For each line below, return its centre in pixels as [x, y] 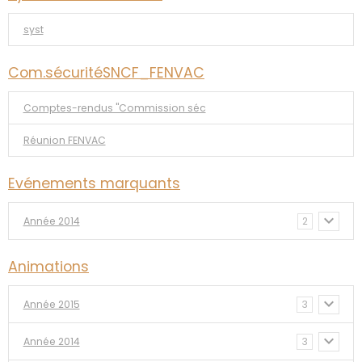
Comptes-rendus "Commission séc [114, 107]
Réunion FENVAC [64, 140]
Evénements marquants [94, 184]
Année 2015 [51, 304]
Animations [48, 267]
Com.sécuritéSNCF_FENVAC [106, 73]
